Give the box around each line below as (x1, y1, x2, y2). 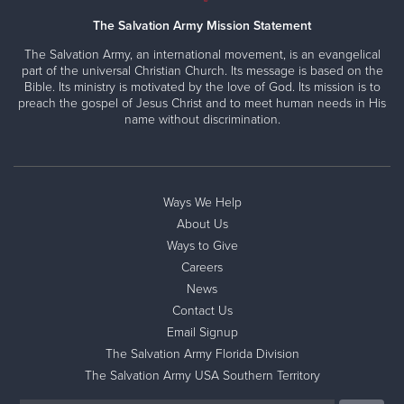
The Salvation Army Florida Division (105, 345, 299, 362)
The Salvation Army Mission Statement (93, 17, 311, 33)
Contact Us (171, 302, 233, 318)
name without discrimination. (124, 111, 280, 127)
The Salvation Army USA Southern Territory (84, 367, 320, 383)
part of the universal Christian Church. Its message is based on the (21, 62, 383, 78)
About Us (176, 216, 228, 232)
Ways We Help (162, 194, 242, 210)
